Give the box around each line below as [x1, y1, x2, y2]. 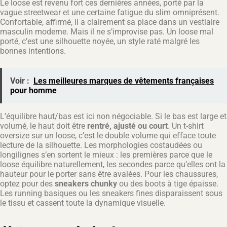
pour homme [10, 85, 57, 95]
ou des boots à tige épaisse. [117, 178, 218, 188]
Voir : [10, 75, 29, 86]
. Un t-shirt [168, 121, 204, 131]
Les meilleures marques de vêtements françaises [33, 75, 214, 86]
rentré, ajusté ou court [87, 121, 168, 131]
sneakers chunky [55, 178, 117, 188]
